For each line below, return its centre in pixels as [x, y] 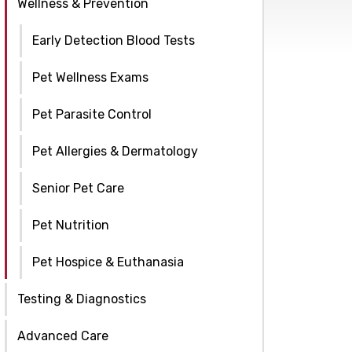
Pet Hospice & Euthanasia [108, 262]
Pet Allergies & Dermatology [115, 151]
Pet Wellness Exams [90, 77]
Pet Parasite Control [92, 114]
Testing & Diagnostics [82, 299]
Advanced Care [63, 335]
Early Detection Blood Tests [114, 40]
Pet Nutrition [71, 225]
